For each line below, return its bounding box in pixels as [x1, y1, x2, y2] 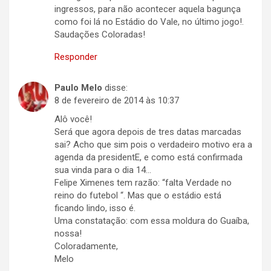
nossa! [54, 228, 82, 240]
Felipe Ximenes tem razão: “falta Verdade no [54, 177, 232, 189]
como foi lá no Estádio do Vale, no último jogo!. [54, 16, 244, 28]
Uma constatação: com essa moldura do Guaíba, [54, 215, 249, 227]
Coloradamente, [54, 241, 118, 252]
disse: [105, 82, 128, 94]
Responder [54, 51, 97, 63]
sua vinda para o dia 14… [54, 165, 151, 176]
